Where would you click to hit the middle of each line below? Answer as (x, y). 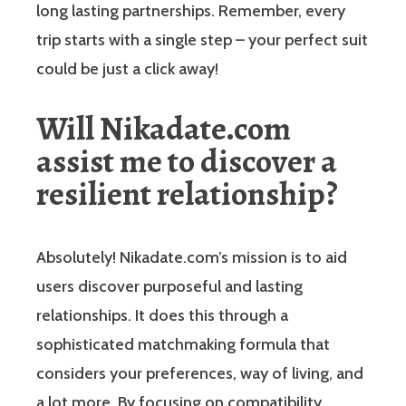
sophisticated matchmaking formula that (183, 344)
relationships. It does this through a (162, 315)
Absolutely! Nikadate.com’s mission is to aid (192, 257)
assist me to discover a (187, 160)
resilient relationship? (187, 193)
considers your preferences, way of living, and (200, 373)
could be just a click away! (127, 68)
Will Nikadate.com (164, 128)
